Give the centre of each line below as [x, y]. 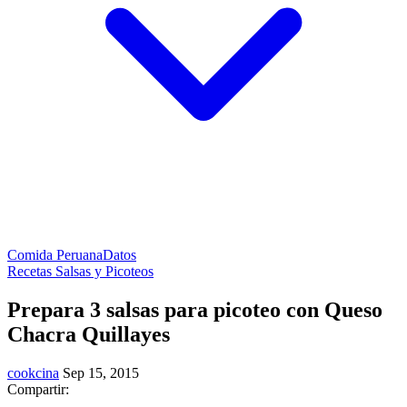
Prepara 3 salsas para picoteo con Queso [195, 309]
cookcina [33, 372]
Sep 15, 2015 [101, 372]
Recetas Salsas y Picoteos [80, 271]
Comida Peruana [55, 255]
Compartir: [38, 389]
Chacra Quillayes [89, 334]
